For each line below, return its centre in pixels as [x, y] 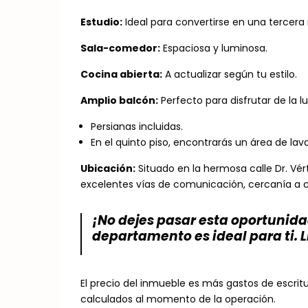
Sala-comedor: [120, 48]
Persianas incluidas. [137, 126]
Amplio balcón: [119, 100]
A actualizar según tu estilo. [230, 74]
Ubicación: [108, 168]
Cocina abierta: [121, 74]
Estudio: [101, 22]
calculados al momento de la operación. [178, 299]
